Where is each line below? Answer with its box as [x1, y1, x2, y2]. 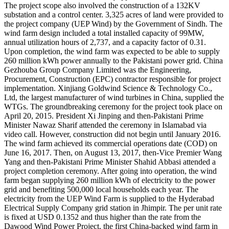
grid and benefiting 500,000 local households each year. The [4, 185, 198, 194]
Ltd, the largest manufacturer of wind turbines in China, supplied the [4, 93, 224, 102]
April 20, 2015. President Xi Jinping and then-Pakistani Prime [4, 111, 203, 120]
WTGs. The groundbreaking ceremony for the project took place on [4, 102, 222, 111]
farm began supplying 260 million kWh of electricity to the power [4, 175, 215, 185]
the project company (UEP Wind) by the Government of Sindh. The [4, 19, 222, 28]
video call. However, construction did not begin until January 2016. [4, 129, 221, 139]
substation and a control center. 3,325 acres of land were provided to [4, 10, 223, 19]
